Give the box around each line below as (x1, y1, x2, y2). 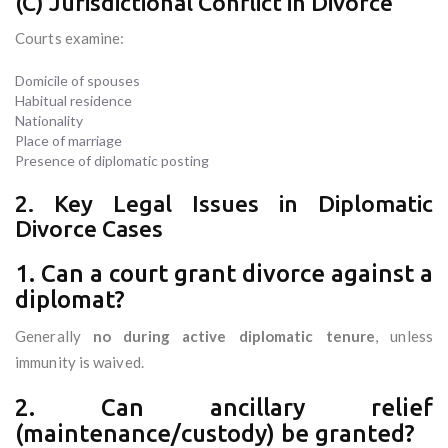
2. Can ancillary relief (15, 394, 433, 422)
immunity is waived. (15, 353, 144, 372)
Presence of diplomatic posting (15, 152, 209, 170)
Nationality (15, 112, 83, 130)
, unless (375, 327, 433, 346)
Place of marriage (15, 132, 122, 150)
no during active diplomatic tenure (92, 327, 376, 346)
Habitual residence (15, 92, 132, 110)
